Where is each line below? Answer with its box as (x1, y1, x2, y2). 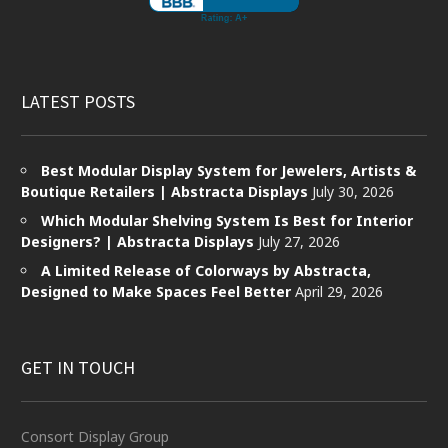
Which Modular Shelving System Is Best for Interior (41, 211, 413, 230)
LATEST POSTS (21, 90, 135, 113)
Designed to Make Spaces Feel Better (21, 282, 291, 301)
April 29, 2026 (295, 282, 383, 301)
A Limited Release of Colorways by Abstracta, (41, 261, 371, 280)
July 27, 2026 (258, 232, 340, 251)
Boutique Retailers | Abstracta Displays (21, 182, 308, 201)
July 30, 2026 (312, 182, 394, 201)
